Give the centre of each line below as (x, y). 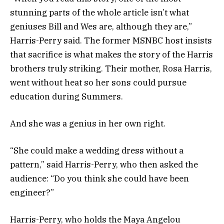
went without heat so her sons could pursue (98, 82)
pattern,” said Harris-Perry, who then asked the (104, 164)
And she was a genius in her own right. (88, 123)
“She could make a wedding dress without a (97, 150)
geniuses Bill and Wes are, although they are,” (101, 26)
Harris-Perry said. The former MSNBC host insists (111, 40)
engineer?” (32, 192)
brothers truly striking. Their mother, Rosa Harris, (111, 68)
